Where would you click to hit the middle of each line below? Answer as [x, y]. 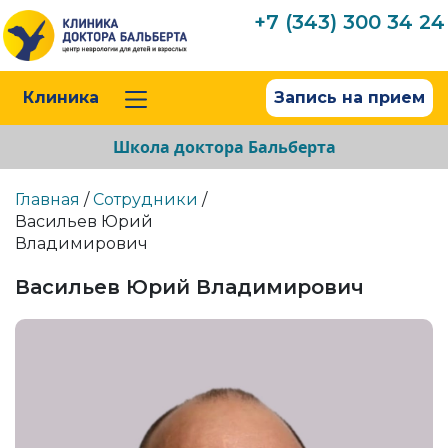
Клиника [61, 98]
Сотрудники [145, 200]
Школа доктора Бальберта [224, 147]
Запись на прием [349, 98]
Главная [47, 200]
